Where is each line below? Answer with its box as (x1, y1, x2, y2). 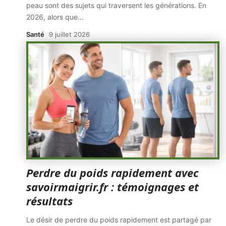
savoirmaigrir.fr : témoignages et (26, 179, 199, 194)
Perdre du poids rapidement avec (26, 165, 199, 180)
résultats (26, 193, 73, 208)
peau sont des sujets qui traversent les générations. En (26, 1, 206, 10)
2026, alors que (26, 13, 78, 21)
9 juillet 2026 (48, 30, 90, 38)
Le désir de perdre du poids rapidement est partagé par (26, 215, 211, 224)
